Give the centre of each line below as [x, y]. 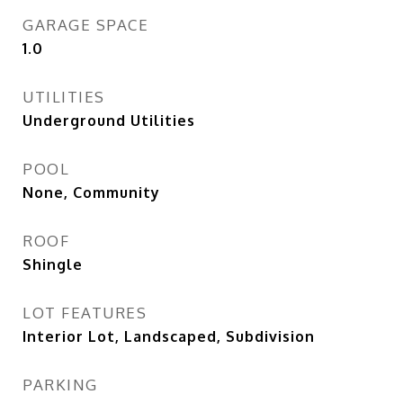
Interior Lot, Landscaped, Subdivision [169, 336]
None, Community [91, 193]
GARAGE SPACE [85, 25]
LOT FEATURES [85, 313]
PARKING [60, 385]
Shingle [53, 264]
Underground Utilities [109, 121]
